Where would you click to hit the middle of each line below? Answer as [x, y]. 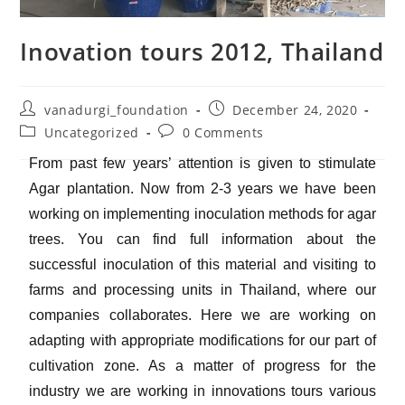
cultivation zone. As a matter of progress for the [202, 365]
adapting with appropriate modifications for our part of [202, 340]
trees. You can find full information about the [202, 239]
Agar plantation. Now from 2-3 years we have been [202, 188]
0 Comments [224, 132]
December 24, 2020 [295, 109]
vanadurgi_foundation [117, 109]
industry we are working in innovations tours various [202, 391]
